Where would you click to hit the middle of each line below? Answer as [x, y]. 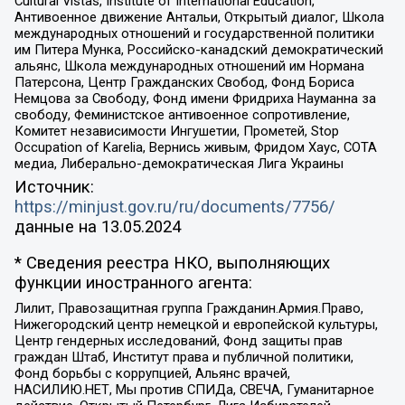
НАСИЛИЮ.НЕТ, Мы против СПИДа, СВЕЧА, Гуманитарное [194, 389]
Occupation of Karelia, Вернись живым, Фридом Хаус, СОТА [195, 147]
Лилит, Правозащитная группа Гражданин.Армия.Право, [188, 308]
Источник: [54, 187]
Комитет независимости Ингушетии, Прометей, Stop [176, 131]
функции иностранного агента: [133, 283]
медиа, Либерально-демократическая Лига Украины [179, 163]
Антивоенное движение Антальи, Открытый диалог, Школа [199, 17]
